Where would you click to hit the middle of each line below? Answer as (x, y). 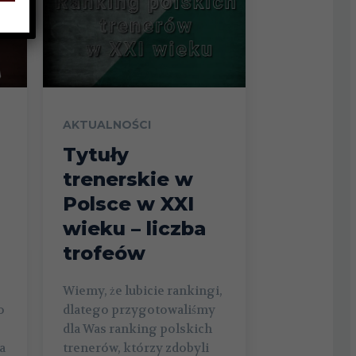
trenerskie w (128, 179)
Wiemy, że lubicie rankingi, (142, 290)
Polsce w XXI (128, 203)
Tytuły (95, 154)
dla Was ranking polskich (137, 329)
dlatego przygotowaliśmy (139, 310)
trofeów (104, 253)
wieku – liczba (134, 228)
